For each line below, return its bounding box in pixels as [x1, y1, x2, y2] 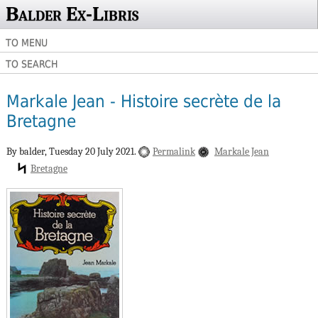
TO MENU [6, 37, 48, 48]
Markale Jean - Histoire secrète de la [6, 92, 281, 112]
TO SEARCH [6, 58, 57, 70]
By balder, [6, 145, 49, 158]
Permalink [152, 145, 195, 158]
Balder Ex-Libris [6, 2, 138, 26]
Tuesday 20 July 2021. [48, 145, 138, 158]
